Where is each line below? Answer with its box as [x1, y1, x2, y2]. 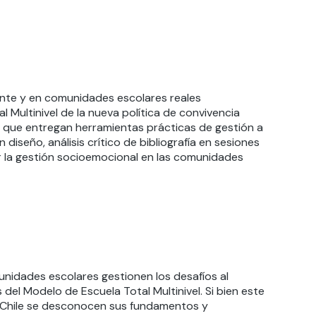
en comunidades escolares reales [28, 90, 201, 105]
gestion [101, 269, 140, 284]
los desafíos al [152, 269, 229, 284]
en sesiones [195, 135, 260, 150]
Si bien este [205, 284, 265, 298]
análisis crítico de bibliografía [47, 135, 196, 150]
